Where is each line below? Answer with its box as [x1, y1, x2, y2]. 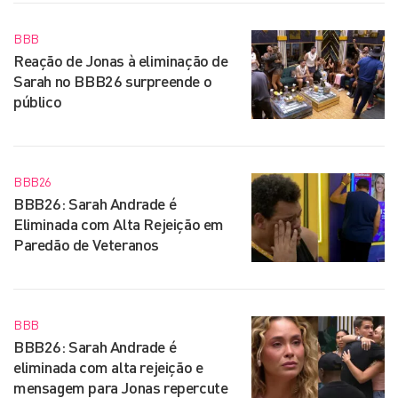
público [13, 92, 62, 111]
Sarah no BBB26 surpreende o [13, 71, 212, 91]
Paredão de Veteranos [13, 235, 160, 254]
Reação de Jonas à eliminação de [13, 51, 228, 70]
